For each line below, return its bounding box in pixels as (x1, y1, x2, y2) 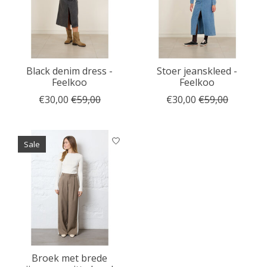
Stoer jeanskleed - (157, 64, 238, 77)
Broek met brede (32, 251, 108, 265)
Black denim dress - (26, 64, 113, 77)
